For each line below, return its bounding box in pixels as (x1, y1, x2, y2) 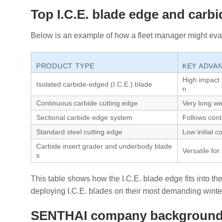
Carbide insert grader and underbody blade (36, 142, 172, 150)
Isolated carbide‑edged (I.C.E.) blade (36, 80, 152, 88)
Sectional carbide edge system (36, 113, 132, 121)
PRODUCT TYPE (36, 61, 95, 70)
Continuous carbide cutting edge (36, 99, 138, 107)
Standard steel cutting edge (36, 127, 122, 136)
